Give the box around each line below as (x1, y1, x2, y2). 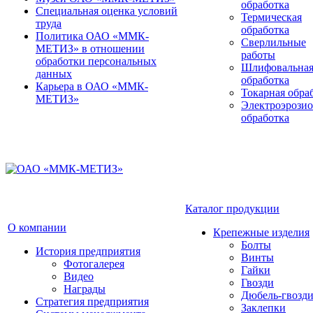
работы (241, 49, 275, 61)
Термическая (241, 11, 302, 23)
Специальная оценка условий (36, 5, 177, 17)
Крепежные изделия (213, 226, 310, 238)
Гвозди (241, 277, 274, 289)
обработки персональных (36, 55, 156, 67)
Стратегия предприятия (36, 296, 149, 307)
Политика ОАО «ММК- (36, 30, 149, 42)
